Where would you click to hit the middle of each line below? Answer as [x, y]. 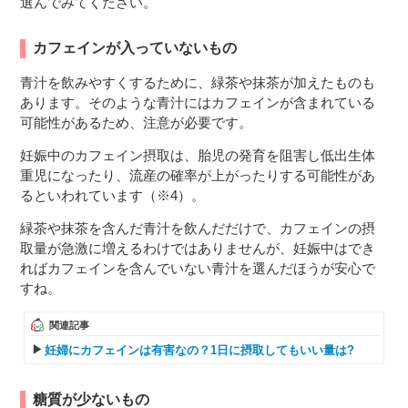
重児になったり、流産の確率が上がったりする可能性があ [198, 175]
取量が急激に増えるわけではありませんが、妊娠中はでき [198, 248]
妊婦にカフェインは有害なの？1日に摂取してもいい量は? [200, 350]
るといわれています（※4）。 [113, 195]
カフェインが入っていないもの [135, 47]
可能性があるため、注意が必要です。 [137, 122]
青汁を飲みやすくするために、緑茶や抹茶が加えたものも [198, 82]
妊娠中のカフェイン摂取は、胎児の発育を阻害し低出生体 [198, 155]
